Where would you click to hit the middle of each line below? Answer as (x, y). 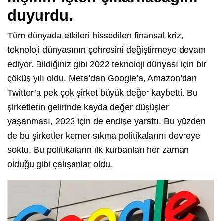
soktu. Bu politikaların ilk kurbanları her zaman (98, 150)
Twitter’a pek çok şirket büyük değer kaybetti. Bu (103, 92)
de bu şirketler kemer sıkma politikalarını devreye (104, 135)
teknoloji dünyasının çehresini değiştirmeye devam (107, 50)
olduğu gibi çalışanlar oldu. (60, 164)
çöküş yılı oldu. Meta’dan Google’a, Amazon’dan (102, 78)
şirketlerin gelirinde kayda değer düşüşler (88, 107)
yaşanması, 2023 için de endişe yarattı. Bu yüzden (107, 121)
